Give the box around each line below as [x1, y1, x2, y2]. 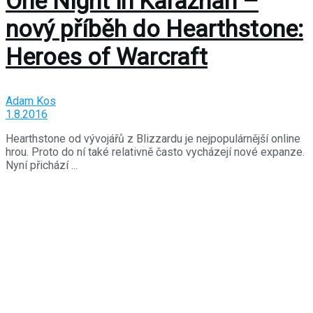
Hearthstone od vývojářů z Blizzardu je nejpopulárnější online [6, 131, 300, 145]
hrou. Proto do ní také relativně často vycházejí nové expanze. [6, 145, 305, 159]
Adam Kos [6, 94, 56, 108]
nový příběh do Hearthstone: [6, 14, 303, 43]
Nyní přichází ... [6, 158, 78, 172]
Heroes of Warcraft [6, 42, 208, 71]
